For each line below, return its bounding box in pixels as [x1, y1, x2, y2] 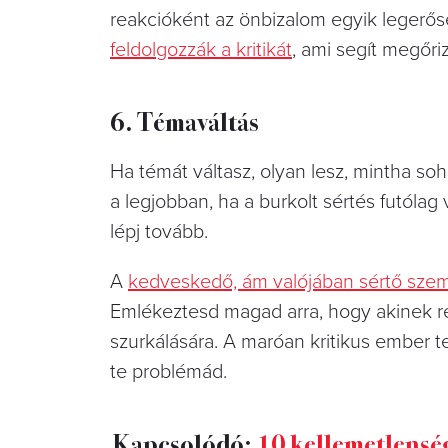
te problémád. [110, 359, 227, 384]
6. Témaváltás [110, 101, 259, 139]
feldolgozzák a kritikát [110, 37, 292, 62]
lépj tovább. [110, 219, 208, 244]
